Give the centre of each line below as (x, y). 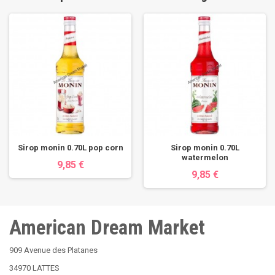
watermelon (205, 157)
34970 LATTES (34, 268)
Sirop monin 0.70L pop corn (70, 148)
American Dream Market (107, 227)
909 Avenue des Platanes (53, 250)
